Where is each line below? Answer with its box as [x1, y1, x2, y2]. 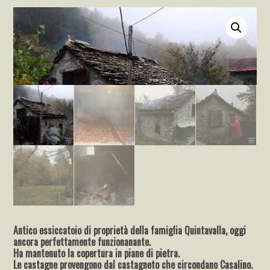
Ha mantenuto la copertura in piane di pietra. [13, 246, 180, 261]
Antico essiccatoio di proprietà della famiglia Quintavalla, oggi [13, 223, 246, 238]
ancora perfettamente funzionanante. [13, 234, 151, 250]
